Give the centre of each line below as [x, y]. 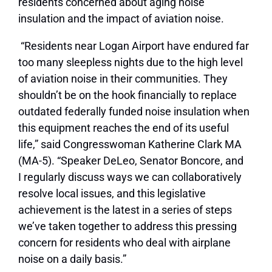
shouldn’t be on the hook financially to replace [127, 95]
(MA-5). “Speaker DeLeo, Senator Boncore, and [131, 161]
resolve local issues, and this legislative [112, 194]
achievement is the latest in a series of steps [125, 210]
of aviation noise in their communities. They [123, 79]
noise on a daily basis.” [72, 259]
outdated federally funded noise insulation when [134, 112]
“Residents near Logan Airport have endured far [134, 46]
